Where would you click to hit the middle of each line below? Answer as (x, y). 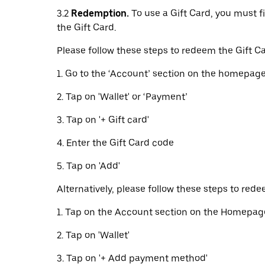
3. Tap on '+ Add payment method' (132, 258)
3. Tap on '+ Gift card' (103, 120)
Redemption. (100, 13)
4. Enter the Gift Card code (115, 143)
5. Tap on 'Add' (88, 166)
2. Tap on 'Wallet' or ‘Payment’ (122, 97)
